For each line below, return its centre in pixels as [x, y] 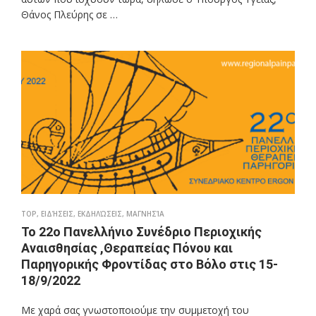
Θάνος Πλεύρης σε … [69, 15]
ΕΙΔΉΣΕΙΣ [57, 214]
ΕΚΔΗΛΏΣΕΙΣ [100, 214]
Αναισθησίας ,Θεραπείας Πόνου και [127, 248]
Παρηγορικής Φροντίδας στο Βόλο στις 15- [150, 265]
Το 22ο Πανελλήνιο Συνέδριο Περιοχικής [141, 232]
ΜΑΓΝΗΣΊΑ [145, 214]
